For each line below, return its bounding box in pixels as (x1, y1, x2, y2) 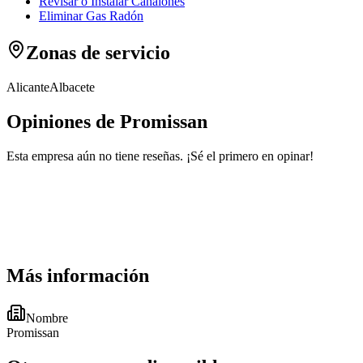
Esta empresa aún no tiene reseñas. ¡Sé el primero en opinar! (6, 148, 314, 163)
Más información (6, 265, 149, 287)
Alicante (6, 79, 49, 94)
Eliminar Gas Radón (39, 8, 143, 23)
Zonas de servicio (26, 41, 170, 63)
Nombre (26, 311, 68, 326)
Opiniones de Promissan (6, 110, 207, 132)
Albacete (49, 79, 95, 94)
